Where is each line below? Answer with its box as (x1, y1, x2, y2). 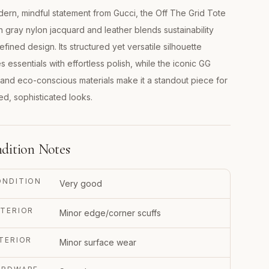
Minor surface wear (59, 237, 136, 248)
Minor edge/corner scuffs (59, 208, 161, 219)
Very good (59, 178, 102, 189)
